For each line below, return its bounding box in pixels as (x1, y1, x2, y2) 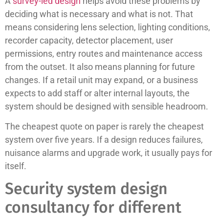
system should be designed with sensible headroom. (5, 101, 208, 111)
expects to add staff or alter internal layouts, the (5, 88, 190, 98)
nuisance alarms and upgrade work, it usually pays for (5, 148, 212, 158)
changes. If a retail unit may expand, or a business (5, 74, 198, 85)
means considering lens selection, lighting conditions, (5, 22, 210, 32)
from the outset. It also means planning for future (5, 61, 195, 72)
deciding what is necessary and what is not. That (5, 8, 193, 19)
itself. (5, 161, 26, 172)
